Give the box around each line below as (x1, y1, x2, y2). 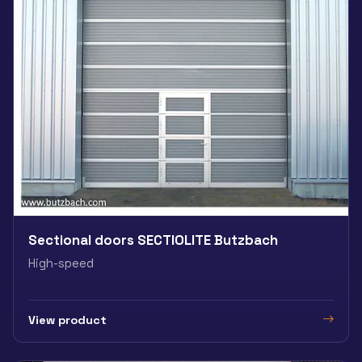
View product (28, 312, 107, 327)
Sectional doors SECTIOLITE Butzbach (28, 231, 278, 250)
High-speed (28, 256, 94, 271)
